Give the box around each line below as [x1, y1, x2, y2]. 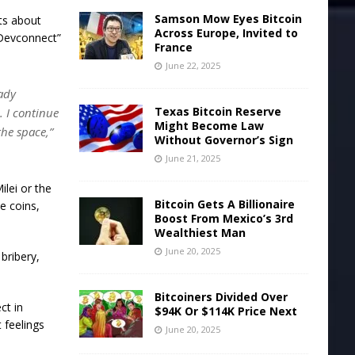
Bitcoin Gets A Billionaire [154, 196, 295, 212]
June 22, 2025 [165, 59, 220, 71]
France [154, 39, 193, 55]
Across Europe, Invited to [154, 25, 298, 40]
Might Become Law [154, 117, 264, 133]
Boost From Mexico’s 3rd [154, 210, 293, 226]
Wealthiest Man [154, 224, 246, 240]
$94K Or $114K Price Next [154, 303, 297, 319]
